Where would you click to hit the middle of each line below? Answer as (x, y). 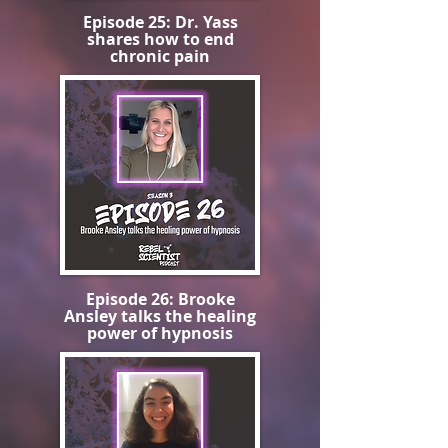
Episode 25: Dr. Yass (160, 22)
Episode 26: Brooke (160, 299)
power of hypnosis (160, 333)
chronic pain (160, 56)
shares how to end (160, 39)
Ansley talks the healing (160, 316)
